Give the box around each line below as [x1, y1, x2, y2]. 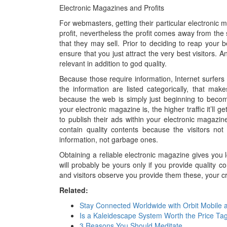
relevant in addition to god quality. [59, 58, 167, 68]
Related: [59, 185, 88, 195]
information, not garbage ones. [59, 134, 158, 144]
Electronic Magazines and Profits [59, 3, 164, 13]
